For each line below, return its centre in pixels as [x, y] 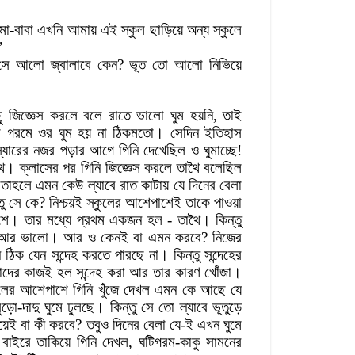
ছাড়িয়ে [166, 30]
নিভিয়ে [226, 65]
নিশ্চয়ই [65, 203]
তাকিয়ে [54, 342]
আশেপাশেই [153, 203]
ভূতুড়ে [227, 307]
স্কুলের [103, 203]
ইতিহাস [223, 133]
